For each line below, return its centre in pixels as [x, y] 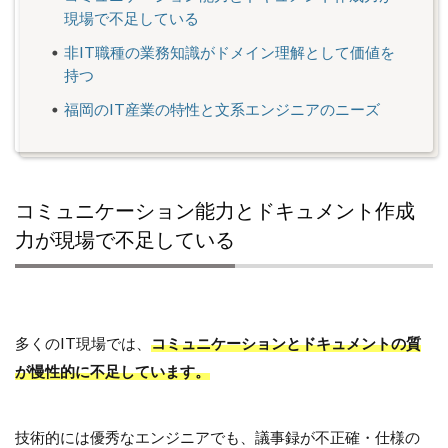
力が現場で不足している [125, 238]
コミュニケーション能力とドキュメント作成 [215, 209]
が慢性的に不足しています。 [112, 370]
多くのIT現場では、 [83, 342]
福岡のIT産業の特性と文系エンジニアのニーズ [222, 108]
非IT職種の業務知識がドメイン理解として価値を [230, 51]
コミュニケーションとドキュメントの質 [286, 342]
